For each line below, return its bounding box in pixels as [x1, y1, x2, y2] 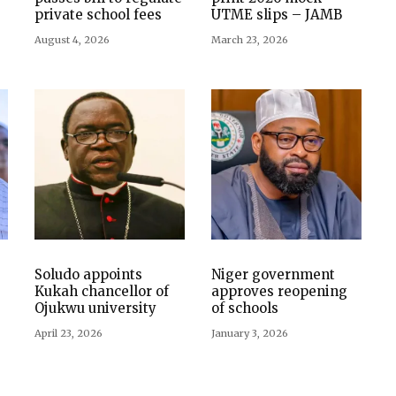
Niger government [211, 266, 335, 284]
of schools [211, 300, 278, 317]
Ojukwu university [34, 300, 156, 317]
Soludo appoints [34, 266, 142, 284]
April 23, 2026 [34, 327, 103, 340]
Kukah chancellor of [34, 283, 169, 301]
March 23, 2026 [211, 34, 288, 47]
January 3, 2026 [211, 327, 288, 340]
